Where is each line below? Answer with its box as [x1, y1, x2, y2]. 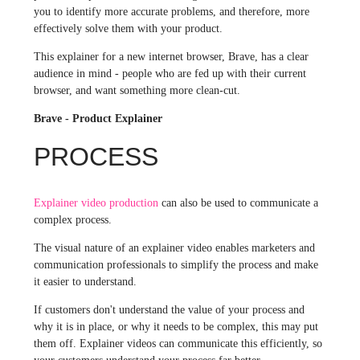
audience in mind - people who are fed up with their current [33, 67, 306, 80]
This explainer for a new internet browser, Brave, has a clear [33, 50, 309, 63]
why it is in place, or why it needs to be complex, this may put [33, 320, 318, 333]
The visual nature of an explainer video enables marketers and [33, 241, 315, 254]
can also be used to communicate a [157, 196, 318, 209]
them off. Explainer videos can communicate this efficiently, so [33, 337, 322, 350]
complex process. [33, 213, 112, 226]
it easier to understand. [33, 275, 137, 288]
